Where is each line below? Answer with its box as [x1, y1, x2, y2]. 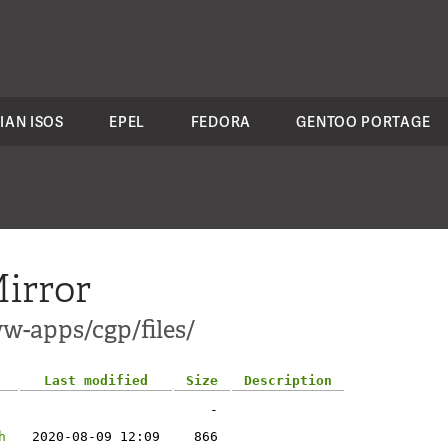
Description [244, 373, 332, 388]
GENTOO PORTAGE [296, 112, 431, 131]
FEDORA [190, 112, 251, 131]
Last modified [44, 373, 148, 388]
